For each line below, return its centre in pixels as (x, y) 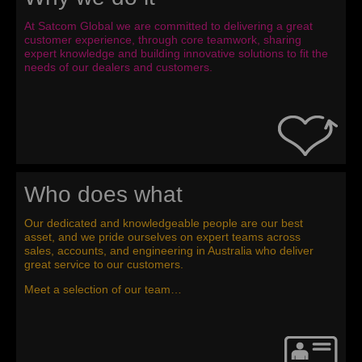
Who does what (103, 195)
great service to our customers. (104, 265)
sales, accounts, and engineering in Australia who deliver (169, 251)
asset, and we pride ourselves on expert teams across (162, 237)
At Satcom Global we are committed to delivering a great (168, 26)
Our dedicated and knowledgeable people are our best (164, 223)
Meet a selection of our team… (103, 290)
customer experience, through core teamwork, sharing (163, 40)
